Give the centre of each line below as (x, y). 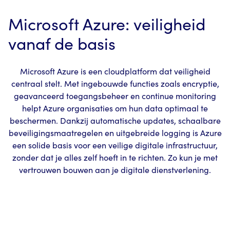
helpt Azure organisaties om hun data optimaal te (115, 108)
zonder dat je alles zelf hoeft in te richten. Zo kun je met (115, 158)
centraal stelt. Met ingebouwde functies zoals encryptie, (115, 84)
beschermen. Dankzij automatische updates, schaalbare (115, 121)
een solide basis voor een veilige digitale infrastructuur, (115, 145)
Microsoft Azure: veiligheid (107, 24)
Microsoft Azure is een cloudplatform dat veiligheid (115, 71)
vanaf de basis (62, 43)
